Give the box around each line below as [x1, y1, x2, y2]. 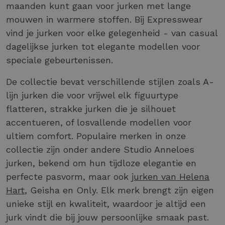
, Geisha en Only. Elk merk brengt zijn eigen [25, 185, 214, 196]
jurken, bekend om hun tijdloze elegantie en [6, 158, 196, 169]
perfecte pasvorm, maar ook [6, 171, 132, 182]
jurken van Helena [132, 171, 209, 182]
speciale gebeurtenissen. [6, 55, 113, 66]
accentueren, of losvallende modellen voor [6, 117, 191, 128]
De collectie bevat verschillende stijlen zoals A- [6, 76, 214, 87]
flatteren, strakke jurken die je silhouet [6, 103, 176, 115]
